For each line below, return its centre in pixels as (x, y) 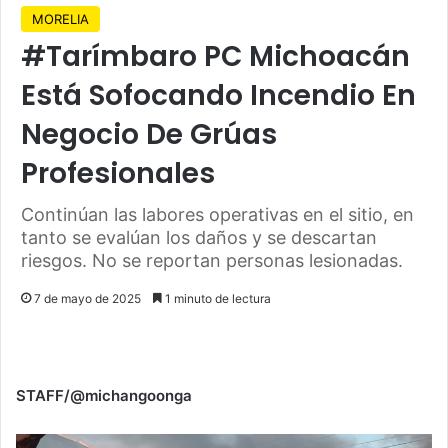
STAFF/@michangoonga (104, 395)
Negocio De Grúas (149, 134)
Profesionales (118, 173)
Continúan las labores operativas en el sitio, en (217, 214)
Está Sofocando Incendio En (218, 95)
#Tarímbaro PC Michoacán (215, 56)
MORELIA (60, 18)
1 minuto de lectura (216, 298)
